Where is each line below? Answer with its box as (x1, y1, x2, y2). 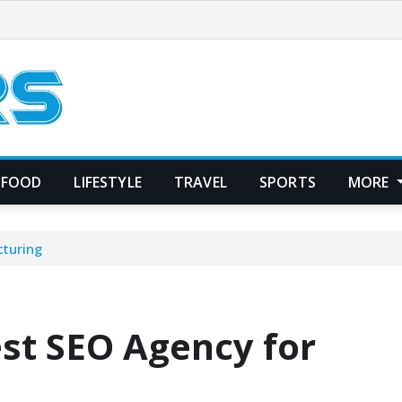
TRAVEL (173, 171, 227, 192)
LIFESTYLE (74, 171, 142, 192)
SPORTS (258, 171, 316, 192)
